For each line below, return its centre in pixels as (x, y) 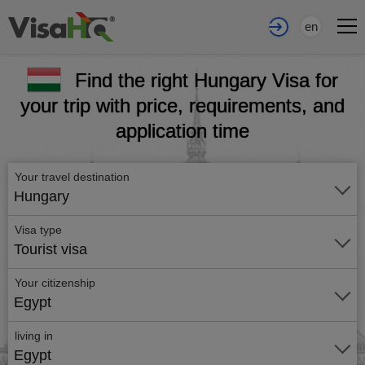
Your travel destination (74, 177)
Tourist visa (51, 249)
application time (182, 131)
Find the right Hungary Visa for (207, 80)
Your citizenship (55, 283)
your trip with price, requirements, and (182, 106)
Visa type (38, 230)
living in (34, 336)
